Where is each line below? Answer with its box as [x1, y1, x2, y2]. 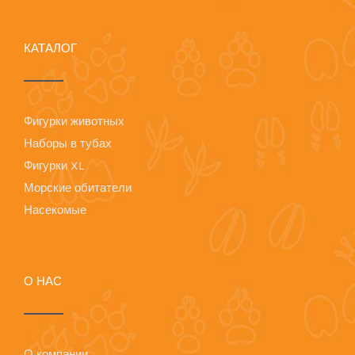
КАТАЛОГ [24, 41, 77, 55]
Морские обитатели [24, 181, 132, 195]
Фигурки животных [24, 114, 124, 128]
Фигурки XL [24, 158, 84, 173]
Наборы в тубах [24, 136, 112, 151]
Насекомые [24, 203, 86, 217]
